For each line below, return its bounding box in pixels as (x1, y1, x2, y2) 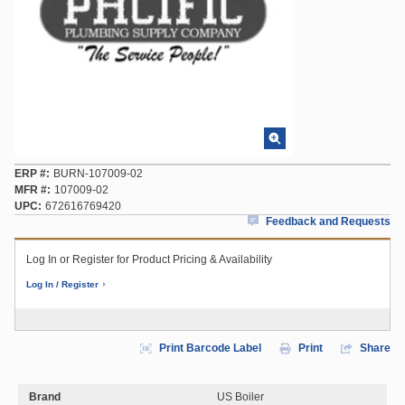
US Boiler (217, 391, 264, 403)
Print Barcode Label (159, 342, 261, 354)
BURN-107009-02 (53, 167, 143, 180)
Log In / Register (26, 279, 99, 289)
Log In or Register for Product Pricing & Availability (26, 253, 272, 266)
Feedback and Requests (266, 215, 391, 228)
